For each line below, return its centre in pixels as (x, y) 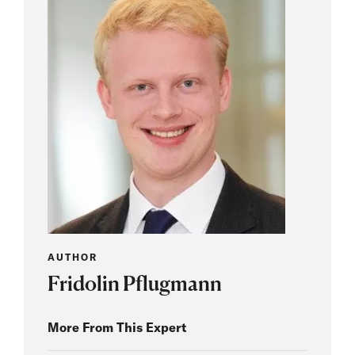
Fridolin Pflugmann (135, 283)
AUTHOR (73, 257)
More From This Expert (117, 327)
